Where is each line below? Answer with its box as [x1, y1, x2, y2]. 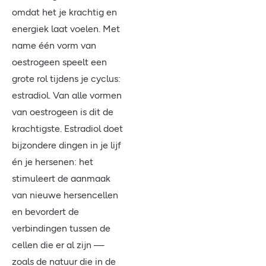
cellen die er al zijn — [12, 239, 104, 251]
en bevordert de [12, 206, 79, 217]
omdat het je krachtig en [12, 7, 117, 18]
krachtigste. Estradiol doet [12, 123, 123, 134]
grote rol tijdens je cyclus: [12, 73, 121, 84]
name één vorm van [12, 40, 96, 51]
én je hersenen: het [12, 156, 93, 167]
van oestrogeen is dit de [12, 106, 113, 118]
